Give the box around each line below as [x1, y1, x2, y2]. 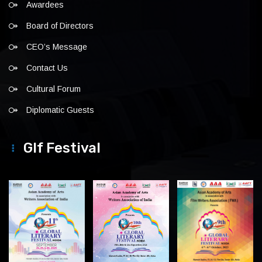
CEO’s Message [26, 42, 87, 51]
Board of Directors [26, 21, 94, 30]
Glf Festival [23, 140, 101, 156]
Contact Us [26, 63, 68, 73]
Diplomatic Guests [26, 105, 94, 115]
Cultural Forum [26, 84, 81, 94]
